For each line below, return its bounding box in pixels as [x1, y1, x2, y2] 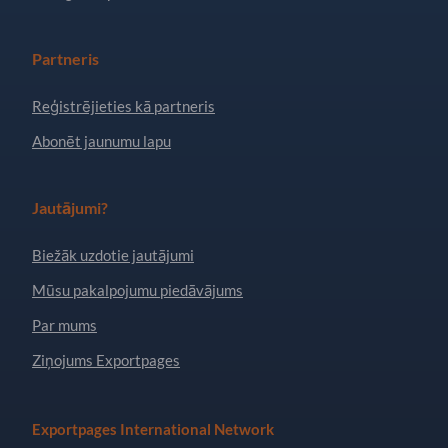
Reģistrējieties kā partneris [32, 96, 215, 115]
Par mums [32, 315, 97, 334]
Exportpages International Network [32, 419, 274, 438]
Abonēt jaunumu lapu [32, 131, 171, 150]
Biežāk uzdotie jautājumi [32, 245, 194, 264]
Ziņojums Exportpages [32, 350, 180, 369]
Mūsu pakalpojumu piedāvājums [32, 280, 243, 299]
